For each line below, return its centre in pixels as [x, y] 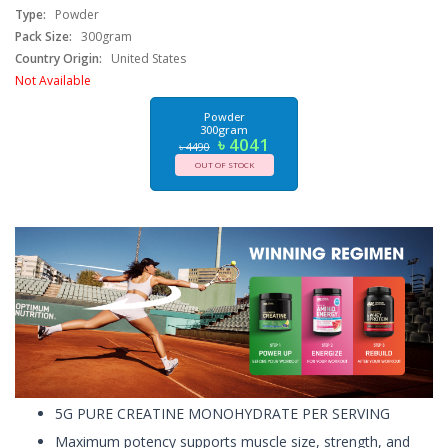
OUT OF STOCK [224, 165]
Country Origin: [58, 58]
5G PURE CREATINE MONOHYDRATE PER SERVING [222, 414]
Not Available [53, 80]
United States [147, 58]
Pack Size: [43, 36]
